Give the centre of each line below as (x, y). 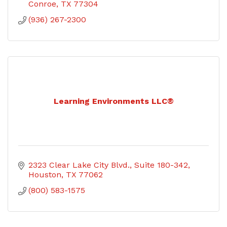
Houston (45, 174)
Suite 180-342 (161, 165)
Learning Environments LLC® (113, 101)
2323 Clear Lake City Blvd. (79, 165)
